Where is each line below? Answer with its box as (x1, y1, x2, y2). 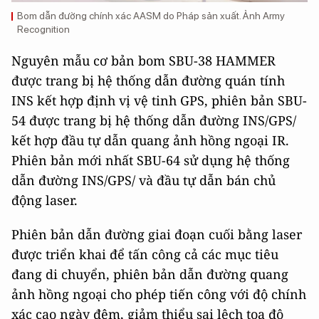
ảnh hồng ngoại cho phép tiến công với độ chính (11, 285, 306, 303)
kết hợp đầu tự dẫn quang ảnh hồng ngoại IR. (11, 131, 289, 149)
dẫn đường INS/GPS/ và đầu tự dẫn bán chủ (11, 171, 276, 189)
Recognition (17, 23, 70, 35)
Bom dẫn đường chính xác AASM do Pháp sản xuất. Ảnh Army (17, 9, 285, 21)
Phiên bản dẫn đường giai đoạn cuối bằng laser (11, 225, 302, 243)
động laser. (11, 191, 78, 209)
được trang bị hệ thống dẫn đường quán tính (11, 71, 285, 89)
